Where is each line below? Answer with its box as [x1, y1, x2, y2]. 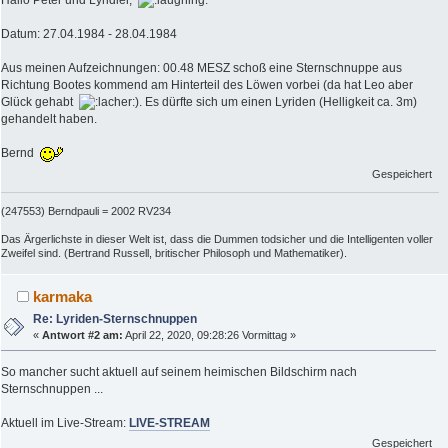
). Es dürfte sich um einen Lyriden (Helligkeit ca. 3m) [135, 95, 417, 110]
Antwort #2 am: [42, 328, 124, 341]
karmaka [33, 287, 93, 305]
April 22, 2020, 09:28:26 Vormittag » [123, 328, 297, 341]
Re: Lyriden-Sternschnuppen [33, 311, 198, 326]
